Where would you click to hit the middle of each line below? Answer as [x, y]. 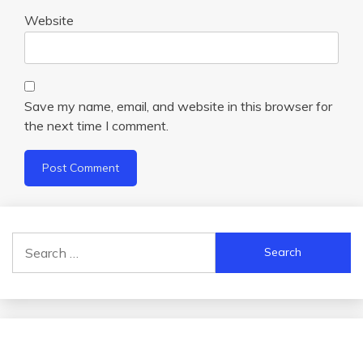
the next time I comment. [96, 125]
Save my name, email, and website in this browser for [178, 106]
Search [32, 241]
